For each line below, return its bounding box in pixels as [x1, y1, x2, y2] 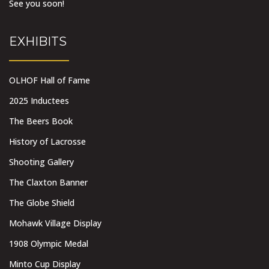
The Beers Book [9, 115, 73, 127]
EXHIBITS [9, 34, 67, 49]
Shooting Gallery [9, 156, 74, 168]
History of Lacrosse [9, 136, 86, 148]
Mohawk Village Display [9, 217, 101, 229]
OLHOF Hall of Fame [9, 74, 90, 86]
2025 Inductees [9, 95, 69, 107]
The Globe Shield [9, 197, 74, 209]
